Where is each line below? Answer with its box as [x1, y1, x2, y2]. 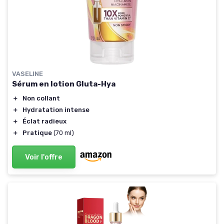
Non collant [22, 94, 60, 102]
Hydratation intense [22, 106, 89, 113]
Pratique [22, 129, 52, 136]
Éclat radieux [22, 117, 66, 125]
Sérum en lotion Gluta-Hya [12, 79, 115, 88]
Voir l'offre [25, 152, 62, 161]
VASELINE [12, 70, 43, 77]
